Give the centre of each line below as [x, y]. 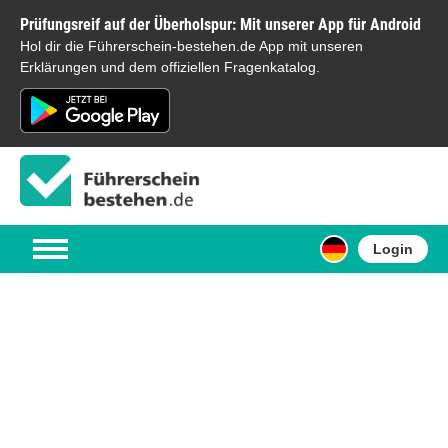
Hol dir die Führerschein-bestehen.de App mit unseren [191, 46]
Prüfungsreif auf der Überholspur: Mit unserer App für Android [220, 24]
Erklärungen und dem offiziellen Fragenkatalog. [170, 67]
